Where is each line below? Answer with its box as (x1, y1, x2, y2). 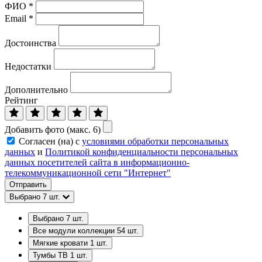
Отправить (9, 180, 47, 189)
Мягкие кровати (33, 239, 90, 248)
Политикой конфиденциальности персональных (45, 147, 238, 157)
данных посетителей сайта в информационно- (5, 157, 189, 168)
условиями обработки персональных (82, 136, 229, 147)
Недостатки (5, 61, 51, 72)
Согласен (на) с (19, 136, 82, 147)
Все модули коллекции (33, 226, 117, 236)
